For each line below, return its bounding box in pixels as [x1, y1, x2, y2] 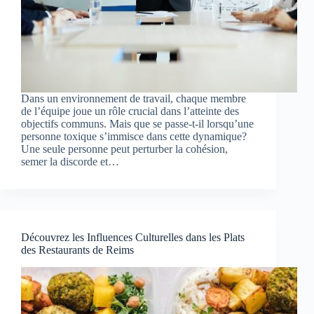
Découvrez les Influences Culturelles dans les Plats [21, 231, 245, 244]
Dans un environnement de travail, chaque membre [21, 93, 246, 105]
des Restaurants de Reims [21, 244, 134, 257]
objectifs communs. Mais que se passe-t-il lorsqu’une [21, 118, 254, 130]
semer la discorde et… [21, 156, 119, 168]
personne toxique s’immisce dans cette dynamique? [21, 130, 247, 143]
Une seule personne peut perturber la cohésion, [21, 143, 228, 156]
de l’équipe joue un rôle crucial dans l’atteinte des [21, 105, 239, 118]
